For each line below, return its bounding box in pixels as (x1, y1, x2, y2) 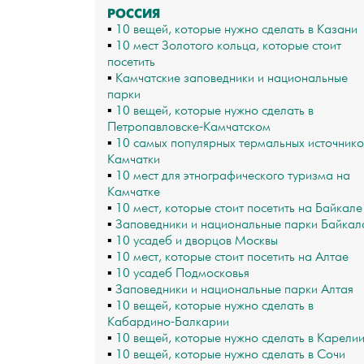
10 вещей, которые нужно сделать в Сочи (115, 347, 345, 362)
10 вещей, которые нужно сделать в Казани (115, 22, 357, 37)
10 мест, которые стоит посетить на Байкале (115, 201, 362, 216)
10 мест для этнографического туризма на (115, 168, 350, 184)
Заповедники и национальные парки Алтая (115, 282, 353, 297)
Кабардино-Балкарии (107, 314, 229, 330)
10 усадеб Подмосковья (115, 266, 249, 281)
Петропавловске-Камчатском (107, 119, 271, 135)
